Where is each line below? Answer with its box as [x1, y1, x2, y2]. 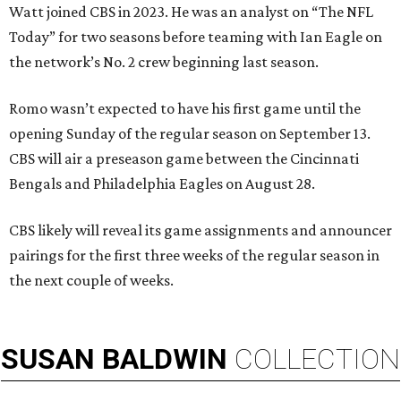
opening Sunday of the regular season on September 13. [9, 124, 371, 143]
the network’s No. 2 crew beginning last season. [9, 53, 319, 72]
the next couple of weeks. [9, 271, 174, 290]
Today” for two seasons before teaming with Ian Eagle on [9, 28, 382, 47]
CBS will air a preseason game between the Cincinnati [9, 149, 359, 168]
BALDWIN [102, 342, 227, 377]
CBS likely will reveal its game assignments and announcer [9, 221, 392, 240]
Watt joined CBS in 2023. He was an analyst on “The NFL [9, 3, 373, 21]
